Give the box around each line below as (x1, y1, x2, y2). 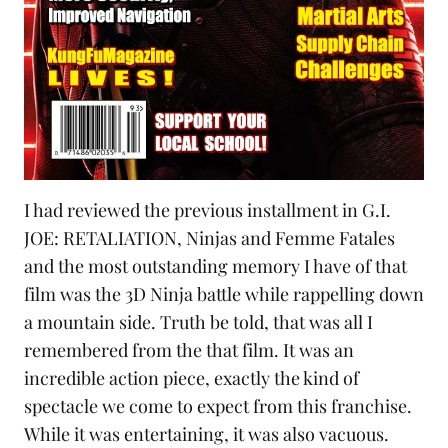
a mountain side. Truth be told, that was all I (24, 309, 373, 334)
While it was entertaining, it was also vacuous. (24, 421, 389, 446)
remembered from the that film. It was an (24, 337, 354, 362)
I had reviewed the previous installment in (24, 197, 362, 222)
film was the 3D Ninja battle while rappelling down (24, 281, 424, 306)
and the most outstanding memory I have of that (24, 253, 407, 278)
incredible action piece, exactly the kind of (24, 365, 359, 390)
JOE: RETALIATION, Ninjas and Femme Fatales (24, 225, 395, 250)
